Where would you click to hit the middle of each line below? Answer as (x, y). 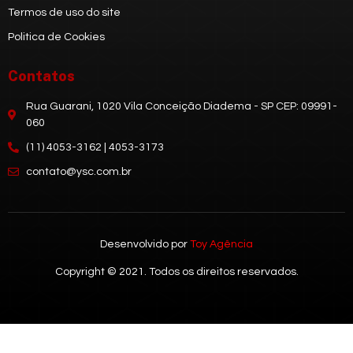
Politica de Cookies (56, 37)
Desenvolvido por (145, 244)
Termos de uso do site (64, 12)
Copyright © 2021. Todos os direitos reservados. (176, 272)
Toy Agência (221, 244)
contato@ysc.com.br (78, 171)
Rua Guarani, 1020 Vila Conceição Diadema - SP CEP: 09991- (181, 106)
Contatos (41, 76)
